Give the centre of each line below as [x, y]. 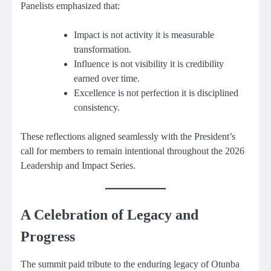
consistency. [97, 107]
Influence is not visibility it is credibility [149, 64]
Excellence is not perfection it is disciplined [156, 93]
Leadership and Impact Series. [78, 165]
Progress [48, 236]
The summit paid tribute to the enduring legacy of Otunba [130, 264]
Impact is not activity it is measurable [144, 34]
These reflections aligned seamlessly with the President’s [128, 136]
